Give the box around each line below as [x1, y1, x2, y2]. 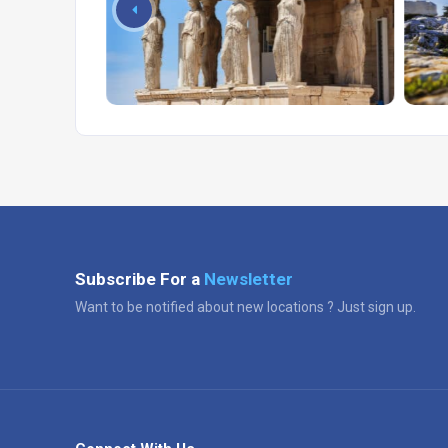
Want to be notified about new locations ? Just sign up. [75, 298, 416, 315]
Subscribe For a [75, 268, 204, 289]
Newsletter [204, 268, 293, 289]
